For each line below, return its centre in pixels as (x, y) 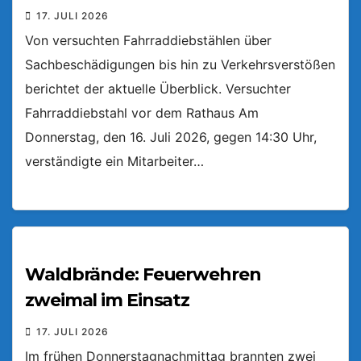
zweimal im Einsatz (108, 301)
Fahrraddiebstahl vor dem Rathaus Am (142, 112)
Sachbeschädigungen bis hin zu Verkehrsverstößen (180, 64)
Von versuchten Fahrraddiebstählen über (148, 40)
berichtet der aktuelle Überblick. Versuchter (158, 88)
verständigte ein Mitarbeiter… (114, 161)
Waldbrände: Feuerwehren (143, 275)
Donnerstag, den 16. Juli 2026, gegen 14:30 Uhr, (171, 137)
